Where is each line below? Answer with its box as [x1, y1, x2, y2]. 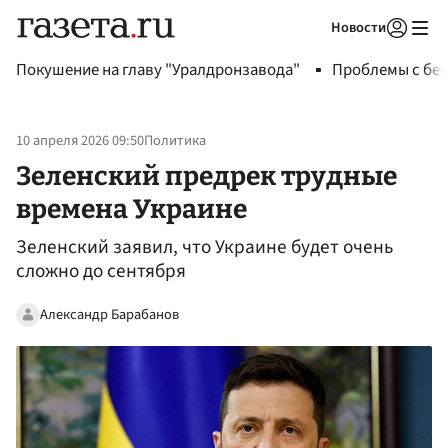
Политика [144, 130, 206, 152]
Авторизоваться [268, 44, 362, 62]
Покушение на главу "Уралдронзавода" [16, 58, 300, 82]
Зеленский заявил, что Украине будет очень [16, 233, 393, 262]
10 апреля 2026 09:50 [16, 130, 144, 152]
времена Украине [16, 192, 247, 225]
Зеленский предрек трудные [16, 159, 397, 192]
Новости [331, 17, 386, 38]
